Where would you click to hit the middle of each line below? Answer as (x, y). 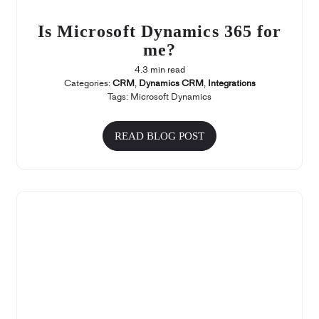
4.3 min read (159, 70)
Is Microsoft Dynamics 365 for (159, 32)
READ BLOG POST (159, 136)
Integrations (231, 83)
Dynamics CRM (171, 83)
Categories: (88, 83)
